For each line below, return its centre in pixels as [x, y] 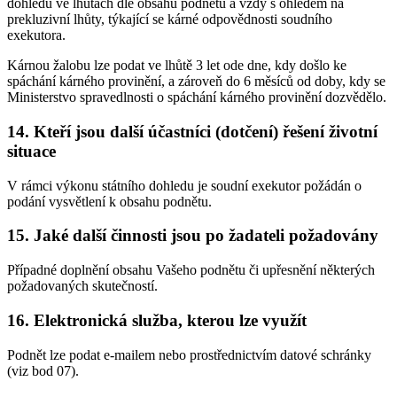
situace [31, 151]
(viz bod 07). [43, 370]
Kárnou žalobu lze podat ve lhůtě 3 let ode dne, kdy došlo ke [177, 66]
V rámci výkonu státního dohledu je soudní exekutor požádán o [184, 185]
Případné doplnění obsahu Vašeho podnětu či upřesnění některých [191, 270]
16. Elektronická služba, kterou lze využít [157, 320]
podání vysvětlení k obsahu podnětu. [109, 201]
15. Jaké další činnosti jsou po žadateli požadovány [193, 236]
